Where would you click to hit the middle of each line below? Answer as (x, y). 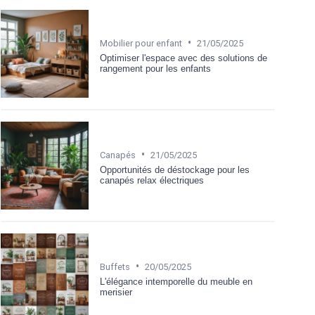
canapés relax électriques (152, 180)
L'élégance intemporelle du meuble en (176, 281)
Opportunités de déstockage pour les (175, 169)
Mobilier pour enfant (141, 43)
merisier (116, 292)
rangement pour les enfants (155, 68)
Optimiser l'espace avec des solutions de (184, 58)
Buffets (115, 266)
